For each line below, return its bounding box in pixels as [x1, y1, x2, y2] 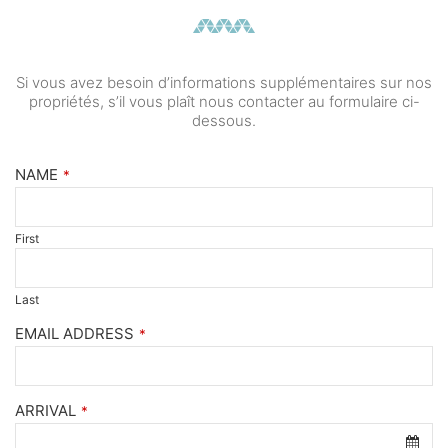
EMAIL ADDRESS [15, 324, 134, 344]
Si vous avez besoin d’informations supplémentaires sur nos [16, 73, 432, 93]
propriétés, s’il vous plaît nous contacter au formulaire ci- [28, 92, 420, 112]
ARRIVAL [15, 401, 76, 421]
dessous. [192, 111, 256, 131]
